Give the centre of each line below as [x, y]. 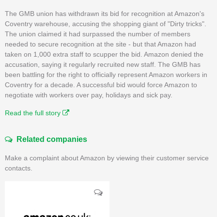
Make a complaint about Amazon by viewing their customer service [107, 158]
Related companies [50, 139]
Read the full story [34, 113]
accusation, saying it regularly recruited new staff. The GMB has [103, 64]
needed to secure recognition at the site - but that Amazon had [101, 44]
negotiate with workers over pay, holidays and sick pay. [89, 95]
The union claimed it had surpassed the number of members [98, 34]
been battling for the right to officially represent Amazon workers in [106, 74]
